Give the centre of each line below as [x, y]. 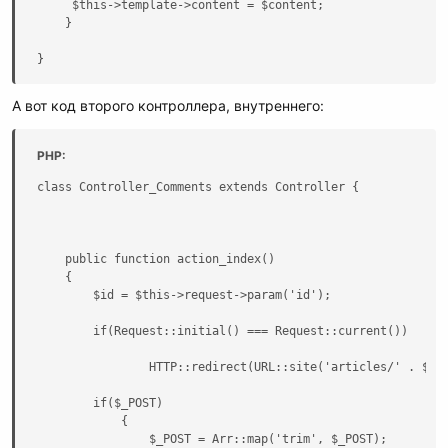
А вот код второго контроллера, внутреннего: [168, 105]
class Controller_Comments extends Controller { [198, 186]
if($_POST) [100, 402]
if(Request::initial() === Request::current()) [222, 330]
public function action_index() [156, 258]
